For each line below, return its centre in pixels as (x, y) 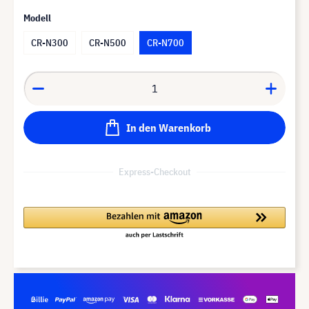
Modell (37, 18)
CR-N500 (108, 42)
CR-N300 (50, 42)
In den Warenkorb (168, 127)
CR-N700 (166, 42)
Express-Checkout (154, 171)
